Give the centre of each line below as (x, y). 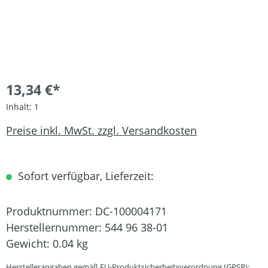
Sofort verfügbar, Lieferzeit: (84, 176)
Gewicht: (29, 243)
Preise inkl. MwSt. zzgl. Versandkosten (101, 131)
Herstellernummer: (55, 227)
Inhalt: (20, 106)
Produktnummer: (51, 211)
